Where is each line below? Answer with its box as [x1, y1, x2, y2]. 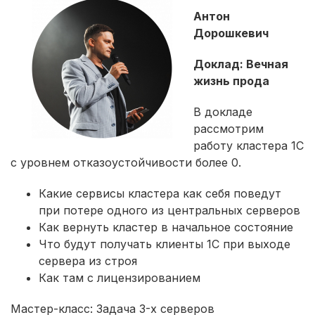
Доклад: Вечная [193, 56, 288, 71]
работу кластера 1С [193, 138, 304, 153]
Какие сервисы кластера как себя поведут [39, 186, 281, 200]
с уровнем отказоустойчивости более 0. [11, 155, 245, 169]
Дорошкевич [193, 25, 269, 40]
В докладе [193, 104, 252, 119]
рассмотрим [193, 121, 264, 136]
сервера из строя [39, 253, 137, 268]
